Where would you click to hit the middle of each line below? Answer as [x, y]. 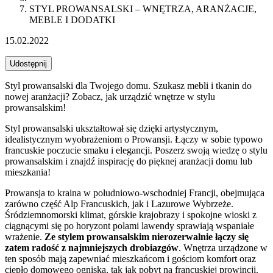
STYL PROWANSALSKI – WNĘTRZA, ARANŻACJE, [143, 9]
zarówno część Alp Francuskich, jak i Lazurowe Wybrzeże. [119, 204]
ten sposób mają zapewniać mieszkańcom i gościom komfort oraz [130, 259]
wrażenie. [25, 237]
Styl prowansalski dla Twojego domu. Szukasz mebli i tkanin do [128, 86]
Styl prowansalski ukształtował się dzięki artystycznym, [112, 129]
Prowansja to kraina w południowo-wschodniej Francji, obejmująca [135, 193]
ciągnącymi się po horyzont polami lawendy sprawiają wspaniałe [129, 226]
